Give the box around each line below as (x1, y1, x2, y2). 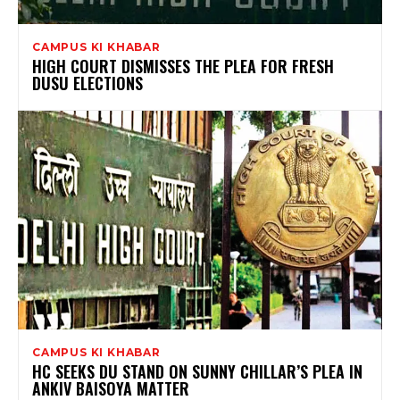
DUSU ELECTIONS (32, 71, 143, 95)
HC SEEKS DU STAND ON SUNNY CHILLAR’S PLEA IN (32, 359, 362, 383)
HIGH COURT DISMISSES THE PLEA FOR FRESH (32, 54, 334, 78)
